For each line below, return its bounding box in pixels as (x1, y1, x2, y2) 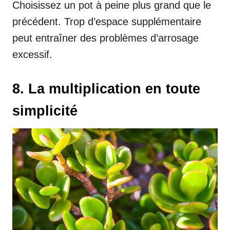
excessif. (12, 48, 52, 60)
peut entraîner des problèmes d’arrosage (12, 32, 199, 44)
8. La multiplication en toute (12, 81, 200, 97)
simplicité (12, 103, 78, 119)
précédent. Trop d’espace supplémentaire (12, 15, 201, 27)
